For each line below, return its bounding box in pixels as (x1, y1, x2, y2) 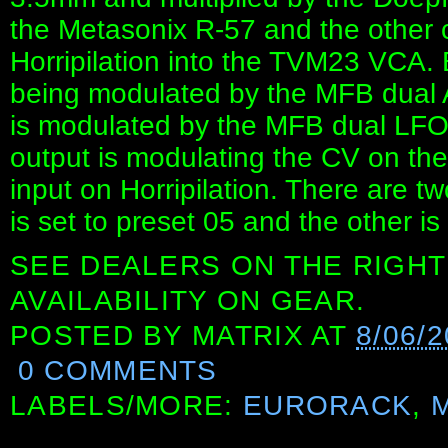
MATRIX (192, 319, 304, 351)
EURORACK (242, 389, 413, 421)
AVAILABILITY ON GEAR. (10, 284, 366, 316)
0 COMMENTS (17, 354, 218, 386)
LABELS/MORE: (10, 389, 243, 421)
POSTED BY (10, 319, 193, 351)
